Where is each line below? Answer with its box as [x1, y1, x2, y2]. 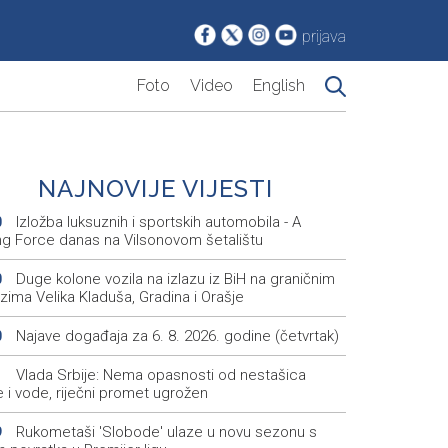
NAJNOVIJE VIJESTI [38, 174, 274, 204]
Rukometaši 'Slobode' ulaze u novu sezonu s [11, 423, 317, 442]
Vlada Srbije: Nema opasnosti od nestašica [11, 366, 306, 385]
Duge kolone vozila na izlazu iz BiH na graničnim [11, 270, 335, 289]
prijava [302, 27, 346, 47]
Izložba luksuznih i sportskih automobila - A [11, 213, 301, 232]
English [253, 76, 305, 96]
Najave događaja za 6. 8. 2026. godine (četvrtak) [11, 327, 339, 346]
